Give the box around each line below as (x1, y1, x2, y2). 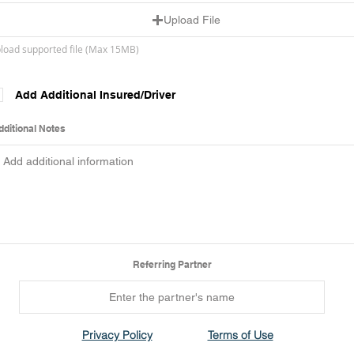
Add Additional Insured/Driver (15, 88, 175, 101)
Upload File (163, 13, 220, 26)
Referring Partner (132, 258, 212, 270)
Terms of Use (207, 328, 273, 342)
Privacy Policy (81, 328, 153, 342)
